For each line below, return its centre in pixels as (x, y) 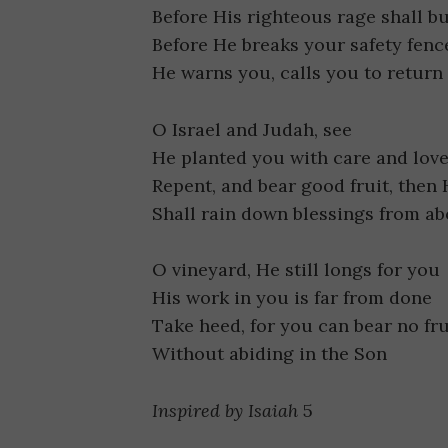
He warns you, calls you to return (297, 72)
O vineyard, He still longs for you (296, 270)
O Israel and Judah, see (252, 129)
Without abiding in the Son (269, 354)
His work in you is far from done (292, 298)
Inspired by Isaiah (227, 411)
